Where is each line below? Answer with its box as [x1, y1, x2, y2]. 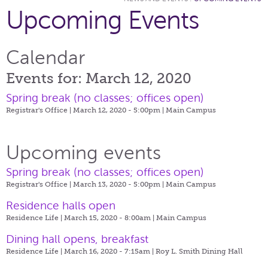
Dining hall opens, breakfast [6, 232, 148, 245]
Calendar [6, 47, 85, 68]
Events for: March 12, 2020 [6, 69, 191, 86]
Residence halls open [6, 199, 115, 212]
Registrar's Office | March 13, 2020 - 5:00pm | [6, 179, 166, 188]
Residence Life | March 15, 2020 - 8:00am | [6, 213, 156, 222]
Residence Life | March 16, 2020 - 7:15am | [6, 246, 156, 255]
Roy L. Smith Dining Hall [156, 246, 243, 255]
